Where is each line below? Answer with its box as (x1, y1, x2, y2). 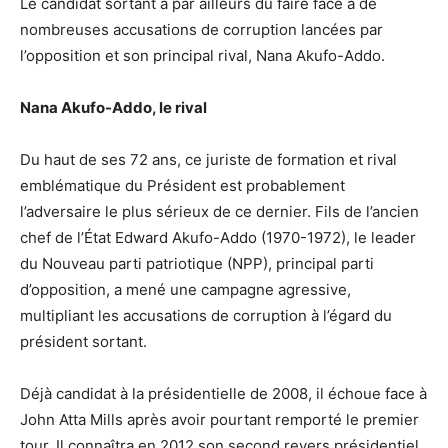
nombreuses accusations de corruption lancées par (20, 19, 383, 39)
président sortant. (20, 331, 147, 351)
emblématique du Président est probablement (20, 175, 345, 195)
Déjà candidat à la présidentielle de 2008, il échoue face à (20, 383, 427, 403)
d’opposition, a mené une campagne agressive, (20, 279, 351, 299)
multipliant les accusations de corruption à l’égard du (20, 305, 392, 325)
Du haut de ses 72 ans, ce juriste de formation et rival (20, 149, 397, 169)
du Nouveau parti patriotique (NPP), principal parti (20, 253, 374, 273)
